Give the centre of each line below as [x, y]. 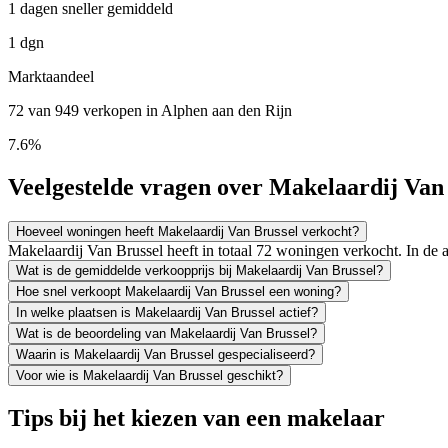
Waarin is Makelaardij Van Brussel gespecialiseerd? [165, 354]
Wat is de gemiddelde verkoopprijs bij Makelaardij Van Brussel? [199, 270]
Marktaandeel [51, 76]
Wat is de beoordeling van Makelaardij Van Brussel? [166, 333]
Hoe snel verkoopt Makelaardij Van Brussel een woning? [178, 291]
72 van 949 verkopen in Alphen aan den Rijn [150, 110]
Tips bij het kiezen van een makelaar [196, 418]
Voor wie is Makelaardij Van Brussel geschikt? [149, 375]
